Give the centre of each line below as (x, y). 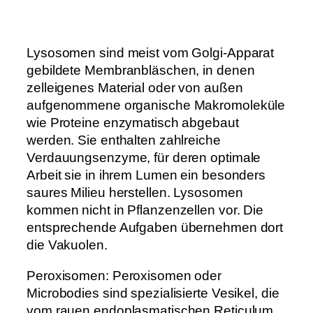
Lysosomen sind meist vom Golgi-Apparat (151, 53)
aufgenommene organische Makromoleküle (156, 105)
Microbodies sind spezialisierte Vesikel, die (153, 293)
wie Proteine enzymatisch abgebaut (133, 123)
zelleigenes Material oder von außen (135, 88)
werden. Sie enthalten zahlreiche (124, 140)
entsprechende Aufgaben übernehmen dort (155, 228)
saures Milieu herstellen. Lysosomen (135, 193)
